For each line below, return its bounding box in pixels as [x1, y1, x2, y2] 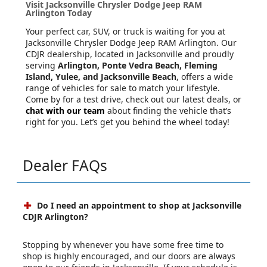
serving [26, 59, 58, 71]
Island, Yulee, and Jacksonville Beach [26, 70, 176, 82]
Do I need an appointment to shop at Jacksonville [35, 199, 242, 211]
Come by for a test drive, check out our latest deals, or [26, 93, 241, 105]
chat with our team [26, 104, 105, 116]
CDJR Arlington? [23, 210, 88, 222]
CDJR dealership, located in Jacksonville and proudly [26, 48, 234, 60]
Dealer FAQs [23, 155, 107, 175]
